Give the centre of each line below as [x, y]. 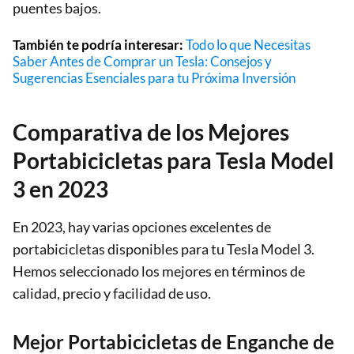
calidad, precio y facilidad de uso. [112, 293]
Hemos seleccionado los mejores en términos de [159, 271]
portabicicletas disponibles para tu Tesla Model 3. [164, 249]
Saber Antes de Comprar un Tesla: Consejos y [142, 61]
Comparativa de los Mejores [151, 132]
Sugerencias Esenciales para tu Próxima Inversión [154, 77]
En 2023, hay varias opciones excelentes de [142, 226]
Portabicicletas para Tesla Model [173, 160]
